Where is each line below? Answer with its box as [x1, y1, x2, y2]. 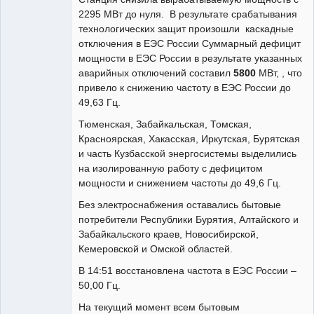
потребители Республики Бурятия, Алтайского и [78, 214, 299, 226]
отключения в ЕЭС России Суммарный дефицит [78, 38, 301, 50]
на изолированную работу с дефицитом [78, 163, 263, 175]
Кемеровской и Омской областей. [78, 243, 233, 255]
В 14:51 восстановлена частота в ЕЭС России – [78, 265, 296, 277]
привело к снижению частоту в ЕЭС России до [78, 82, 291, 94]
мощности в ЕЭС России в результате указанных [78, 53, 302, 64]
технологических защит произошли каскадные [78, 23, 294, 35]
